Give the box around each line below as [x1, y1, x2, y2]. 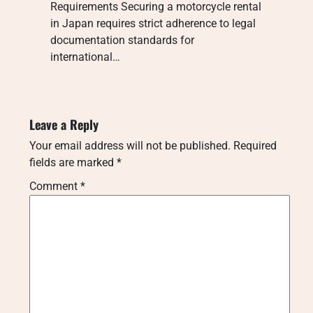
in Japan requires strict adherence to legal [50, 16, 256, 30]
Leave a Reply [29, 115, 99, 133]
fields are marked [29, 155, 117, 169]
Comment [29, 179, 80, 193]
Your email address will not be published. [29, 138, 231, 152]
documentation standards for [50, 33, 194, 47]
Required [233, 138, 277, 152]
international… [50, 50, 120, 64]
